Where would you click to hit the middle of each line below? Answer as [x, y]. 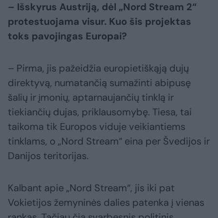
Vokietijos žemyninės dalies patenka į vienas [106, 203]
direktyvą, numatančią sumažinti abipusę [99, 83]
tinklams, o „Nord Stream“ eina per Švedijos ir [109, 141]
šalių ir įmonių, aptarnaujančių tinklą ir [91, 98]
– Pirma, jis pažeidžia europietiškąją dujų [98, 68]
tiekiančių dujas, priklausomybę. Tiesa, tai [100, 112]
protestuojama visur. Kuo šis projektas [100, 22]
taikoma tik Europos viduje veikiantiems [97, 127]
